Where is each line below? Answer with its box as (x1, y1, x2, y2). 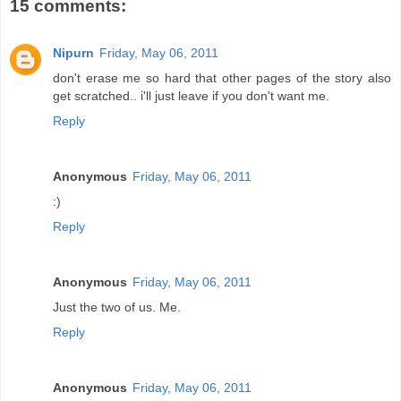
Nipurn (53, 45, 94, 60)
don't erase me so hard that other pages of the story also (53, 70, 391, 85)
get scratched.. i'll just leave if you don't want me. (53, 88, 329, 103)
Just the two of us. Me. (53, 299, 181, 314)
